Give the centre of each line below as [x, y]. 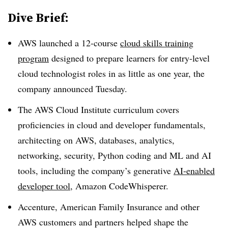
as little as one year [153, 73]
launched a [59, 43]
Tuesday [110, 89]
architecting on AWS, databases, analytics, [96, 140]
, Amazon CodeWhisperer [118, 186]
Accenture [36, 206]
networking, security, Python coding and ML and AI [115, 155]
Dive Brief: [38, 18]
